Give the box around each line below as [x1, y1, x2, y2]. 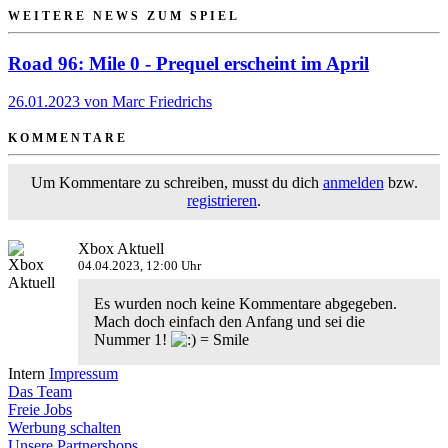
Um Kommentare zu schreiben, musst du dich [30, 174, 323, 192]
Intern [8, 365, 45, 383]
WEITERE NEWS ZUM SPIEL [8, 9, 240, 23]
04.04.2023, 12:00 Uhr [78, 259, 201, 274]
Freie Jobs [8, 401, 72, 419]
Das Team [8, 383, 72, 401]
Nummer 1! [94, 331, 171, 349]
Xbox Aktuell [78, 240, 164, 258]
